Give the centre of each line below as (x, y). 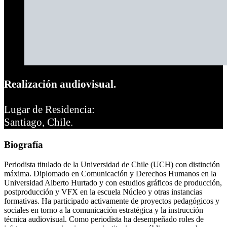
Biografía (24, 145)
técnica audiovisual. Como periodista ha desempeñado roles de (104, 219)
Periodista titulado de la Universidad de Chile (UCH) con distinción (112, 165)
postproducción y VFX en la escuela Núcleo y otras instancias (103, 192)
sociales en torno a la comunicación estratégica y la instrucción (104, 210)
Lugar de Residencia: (49, 110)
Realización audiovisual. (60, 84)
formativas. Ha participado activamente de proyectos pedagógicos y (112, 201)
